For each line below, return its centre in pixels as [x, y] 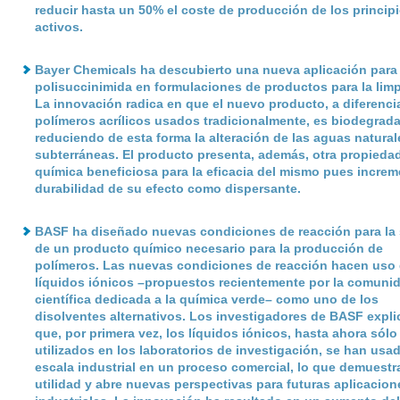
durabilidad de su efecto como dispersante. [167, 188]
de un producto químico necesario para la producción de [208, 248]
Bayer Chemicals [85, 70]
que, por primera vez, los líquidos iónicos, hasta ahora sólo [216, 333]
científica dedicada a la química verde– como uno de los [206, 299]
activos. [60, 27]
